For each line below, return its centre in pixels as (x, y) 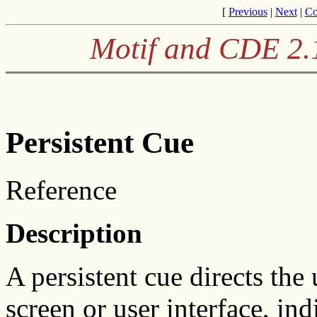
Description (74, 233)
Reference (61, 190)
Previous (248, 12)
